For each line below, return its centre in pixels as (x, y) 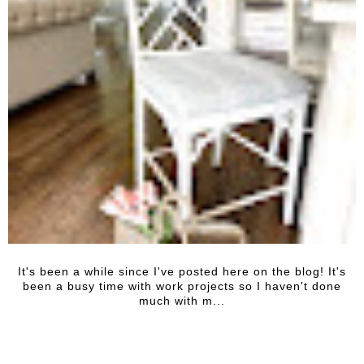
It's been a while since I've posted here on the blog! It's (182, 271)
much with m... (182, 300)
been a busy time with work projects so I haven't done (182, 286)
